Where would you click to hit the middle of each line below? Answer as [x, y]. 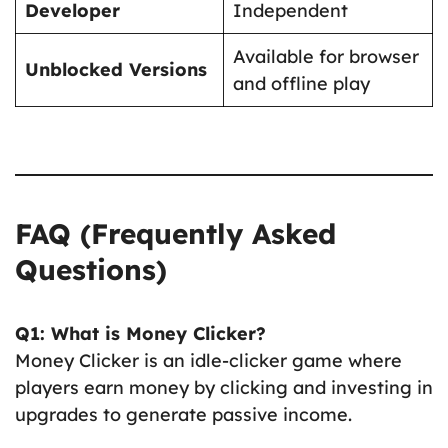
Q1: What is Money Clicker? [140, 333]
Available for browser [326, 56]
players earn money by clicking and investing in [224, 387]
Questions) [91, 269]
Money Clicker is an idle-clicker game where [208, 360]
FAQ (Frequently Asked [175, 233]
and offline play [301, 83]
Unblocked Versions [116, 69]
